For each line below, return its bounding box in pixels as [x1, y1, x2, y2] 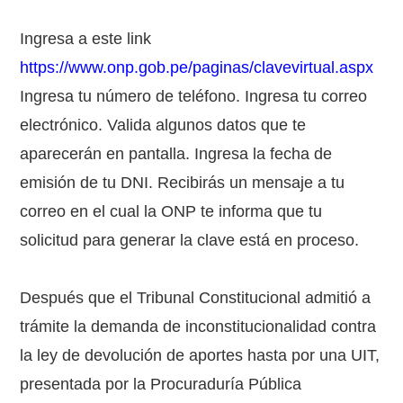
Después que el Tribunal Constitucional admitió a [20, 289, 372, 307]
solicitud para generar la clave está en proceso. [20, 231, 360, 249]
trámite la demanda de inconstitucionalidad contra [20, 318, 377, 336]
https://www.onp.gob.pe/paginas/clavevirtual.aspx [20, 58, 374, 76]
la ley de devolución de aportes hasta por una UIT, [20, 346, 381, 364]
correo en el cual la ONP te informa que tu [20, 202, 323, 220]
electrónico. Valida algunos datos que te [20, 116, 307, 134]
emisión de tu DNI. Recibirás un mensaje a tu [20, 174, 345, 192]
